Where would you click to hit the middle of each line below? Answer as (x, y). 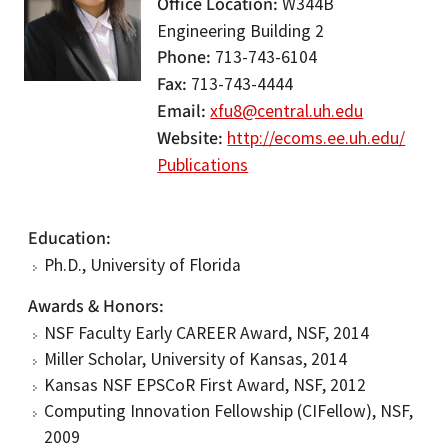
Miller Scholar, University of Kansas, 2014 (195, 359)
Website (188, 138)
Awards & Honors (93, 306)
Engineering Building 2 (241, 31)
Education (67, 238)
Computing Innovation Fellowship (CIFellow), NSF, (228, 411)
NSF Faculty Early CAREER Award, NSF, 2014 (206, 333)
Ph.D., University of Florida (142, 265)
